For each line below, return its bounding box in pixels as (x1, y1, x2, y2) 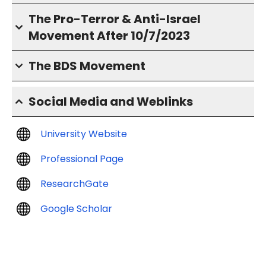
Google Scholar (40, 202, 112, 216)
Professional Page (40, 152, 123, 166)
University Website (40, 127, 127, 141)
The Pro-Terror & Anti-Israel (28, 11, 201, 27)
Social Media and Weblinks (28, 93, 193, 110)
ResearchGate (40, 177, 109, 191)
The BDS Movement (28, 58, 145, 74)
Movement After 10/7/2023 (28, 27, 190, 44)
